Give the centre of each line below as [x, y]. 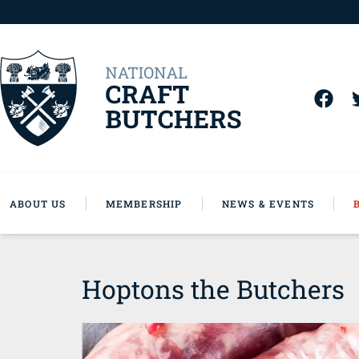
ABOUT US [38, 203]
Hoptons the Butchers [213, 289]
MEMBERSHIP [144, 203]
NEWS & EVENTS [268, 203]
